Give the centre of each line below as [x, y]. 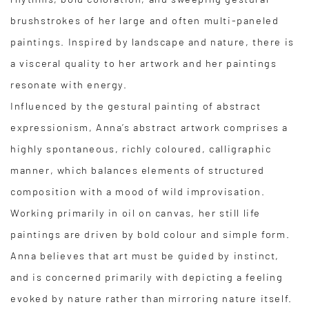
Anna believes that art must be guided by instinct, [145, 256]
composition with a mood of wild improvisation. [138, 191]
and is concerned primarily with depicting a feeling [147, 277]
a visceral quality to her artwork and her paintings [144, 63]
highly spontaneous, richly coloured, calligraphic [141, 149]
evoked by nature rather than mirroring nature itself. [151, 298]
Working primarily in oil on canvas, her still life [136, 213]
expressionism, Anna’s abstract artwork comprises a [150, 127]
